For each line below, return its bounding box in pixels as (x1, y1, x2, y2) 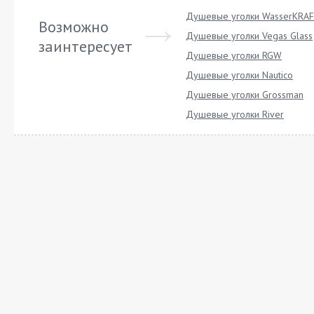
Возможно (39, 17, 109, 36)
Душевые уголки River (186, 108, 284, 121)
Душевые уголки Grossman (186, 88, 303, 101)
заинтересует (39, 36, 132, 56)
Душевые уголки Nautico (186, 69, 293, 81)
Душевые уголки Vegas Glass (186, 29, 313, 42)
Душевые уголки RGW (186, 49, 282, 62)
